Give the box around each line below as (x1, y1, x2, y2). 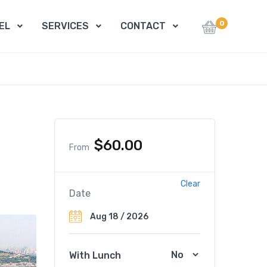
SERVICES (42, 20, 89, 32)
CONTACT (120, 20, 166, 32)
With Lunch (69, 249, 121, 261)
